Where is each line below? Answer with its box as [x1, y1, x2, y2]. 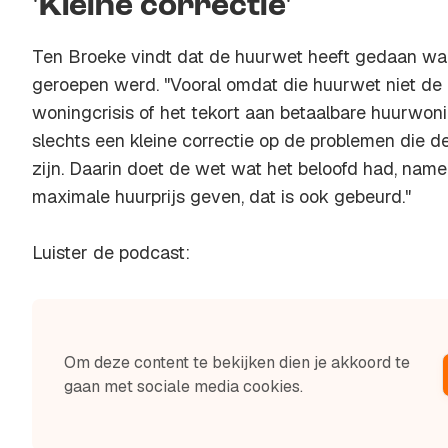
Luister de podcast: [32, 241, 190, 264]
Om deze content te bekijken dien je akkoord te [64, 352, 410, 373]
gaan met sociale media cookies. [64, 376, 303, 397]
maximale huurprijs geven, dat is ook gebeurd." [32, 185, 411, 208]
